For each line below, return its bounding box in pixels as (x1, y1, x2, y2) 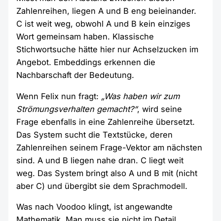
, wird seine (137, 104, 183, 114)
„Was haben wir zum (101, 91, 180, 101)
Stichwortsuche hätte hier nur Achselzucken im (16, 44, 199, 55)
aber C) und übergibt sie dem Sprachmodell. (16, 181, 188, 191)
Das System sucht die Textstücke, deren (16, 129, 173, 140)
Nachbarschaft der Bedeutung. (16, 70, 135, 80)
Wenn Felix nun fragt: (16, 91, 102, 101)
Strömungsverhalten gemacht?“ (16, 104, 138, 114)
